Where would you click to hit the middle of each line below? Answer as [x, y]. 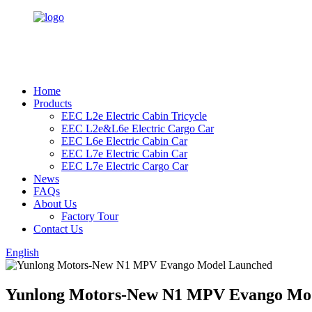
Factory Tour [90, 216]
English [22, 252]
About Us [55, 204]
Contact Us [58, 229]
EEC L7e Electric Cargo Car [125, 166]
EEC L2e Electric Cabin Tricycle [134, 116]
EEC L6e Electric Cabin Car [124, 141]
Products [53, 103]
